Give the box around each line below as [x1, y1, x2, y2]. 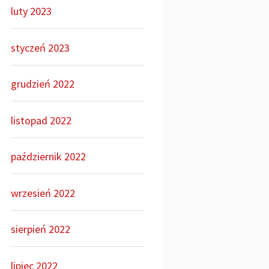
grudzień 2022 [11, 77, 75, 91]
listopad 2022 [11, 113, 72, 127]
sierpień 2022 [11, 222, 71, 236]
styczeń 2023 [11, 40, 70, 55]
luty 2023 [11, 4, 52, 18]
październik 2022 [11, 150, 86, 163]
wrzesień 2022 [11, 186, 76, 200]
